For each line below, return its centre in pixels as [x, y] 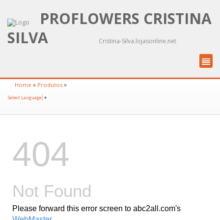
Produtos [50, 85]
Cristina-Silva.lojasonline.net [137, 41]
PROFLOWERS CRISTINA [126, 18]
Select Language [25, 97]
